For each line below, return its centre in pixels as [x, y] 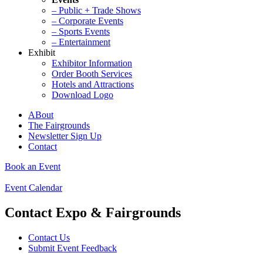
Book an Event [33, 166]
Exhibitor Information [92, 63]
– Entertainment [81, 42]
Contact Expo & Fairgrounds [93, 212]
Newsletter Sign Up [65, 136]
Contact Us [49, 237]
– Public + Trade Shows [96, 10]
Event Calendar [33, 187]
